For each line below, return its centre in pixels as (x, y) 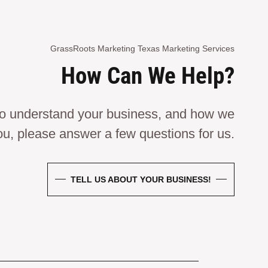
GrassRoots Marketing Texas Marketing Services (142, 48)
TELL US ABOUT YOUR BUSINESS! (141, 179)
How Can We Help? (148, 76)
